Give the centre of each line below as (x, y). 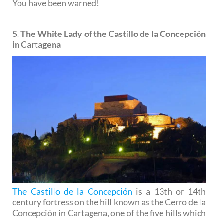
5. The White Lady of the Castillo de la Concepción (109, 34)
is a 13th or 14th (169, 191)
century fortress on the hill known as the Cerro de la (109, 202)
